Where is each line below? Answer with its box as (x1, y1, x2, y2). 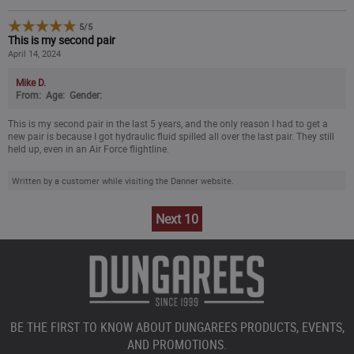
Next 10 (156, 209, 198, 228)
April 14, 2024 (8, 47, 61, 60)
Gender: (70, 88, 102, 101)
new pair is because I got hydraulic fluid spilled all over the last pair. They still (8, 129, 334, 142)
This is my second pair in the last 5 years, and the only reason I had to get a (8, 116, 328, 130)
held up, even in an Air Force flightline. (8, 141, 169, 155)
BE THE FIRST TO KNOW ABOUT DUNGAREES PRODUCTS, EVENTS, (9, 318, 345, 336)
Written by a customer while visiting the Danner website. (12, 174, 234, 186)
